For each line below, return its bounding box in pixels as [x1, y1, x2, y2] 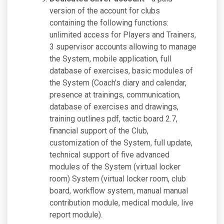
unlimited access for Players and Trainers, [49, 30, 196, 39]
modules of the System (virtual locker [49, 162, 180, 171]
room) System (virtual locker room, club [49, 174, 186, 183]
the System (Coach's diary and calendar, [49, 78, 186, 87]
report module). [49, 210, 102, 219]
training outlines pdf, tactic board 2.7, [49, 114, 177, 123]
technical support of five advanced [49, 150, 169, 159]
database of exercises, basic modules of [49, 66, 193, 75]
